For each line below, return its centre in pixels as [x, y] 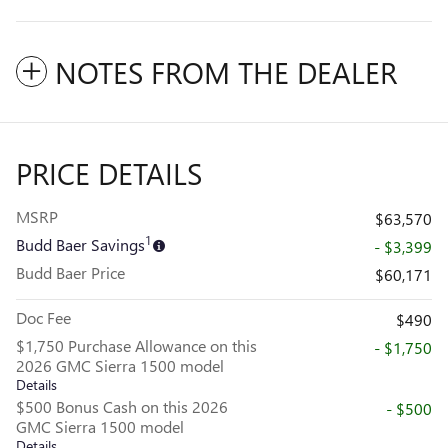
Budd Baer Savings [80, 245]
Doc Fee [43, 318]
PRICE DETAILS [109, 173]
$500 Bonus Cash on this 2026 [122, 407]
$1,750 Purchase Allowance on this [136, 346]
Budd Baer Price [70, 273]
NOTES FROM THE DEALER [226, 72]
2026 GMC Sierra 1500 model [120, 366]
